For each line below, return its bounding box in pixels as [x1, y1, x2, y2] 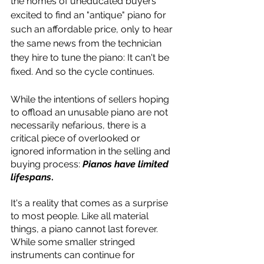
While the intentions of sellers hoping [11, 94, 171, 105]
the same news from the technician [11, 38, 164, 49]
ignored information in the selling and [11, 146, 173, 157]
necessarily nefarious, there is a [11, 120, 148, 131]
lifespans [11, 171, 51, 183]
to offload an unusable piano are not [11, 107, 170, 118]
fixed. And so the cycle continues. [11, 66, 154, 77]
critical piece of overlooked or [11, 133, 143, 144]
